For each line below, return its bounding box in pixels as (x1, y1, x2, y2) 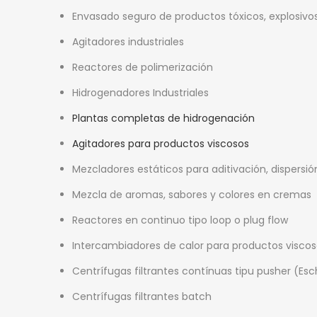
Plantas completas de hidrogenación (72, 110, 255, 125)
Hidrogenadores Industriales (72, 85, 209, 100)
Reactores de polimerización (72, 59, 213, 74)
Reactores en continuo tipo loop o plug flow (72, 212, 288, 227)
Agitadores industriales (72, 34, 184, 49)
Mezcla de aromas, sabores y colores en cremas (72, 187, 311, 202)
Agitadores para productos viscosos (72, 136, 249, 151)
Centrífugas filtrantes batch (72, 289, 212, 304)
